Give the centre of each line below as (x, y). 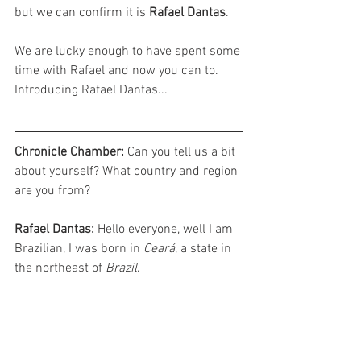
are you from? (52, 191)
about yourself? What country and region (128, 172)
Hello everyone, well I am (167, 230)
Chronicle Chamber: (71, 153)
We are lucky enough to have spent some (129, 52)
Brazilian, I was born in (79, 249)
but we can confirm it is (82, 13)
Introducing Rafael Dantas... (91, 91)
